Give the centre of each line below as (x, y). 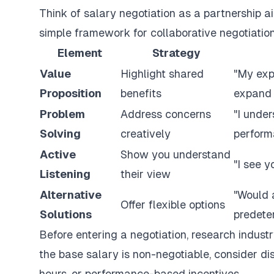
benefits (141, 93)
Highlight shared (162, 74)
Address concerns (166, 114)
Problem (62, 114)
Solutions (66, 214)
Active (58, 154)
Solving (60, 134)
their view (146, 174)
